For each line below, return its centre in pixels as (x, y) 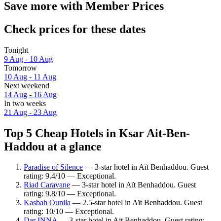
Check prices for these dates (75, 29)
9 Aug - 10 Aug (28, 59)
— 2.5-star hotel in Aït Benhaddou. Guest (136, 203)
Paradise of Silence (53, 167)
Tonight (16, 50)
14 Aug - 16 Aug (30, 94)
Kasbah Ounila (47, 203)
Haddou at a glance (53, 146)
